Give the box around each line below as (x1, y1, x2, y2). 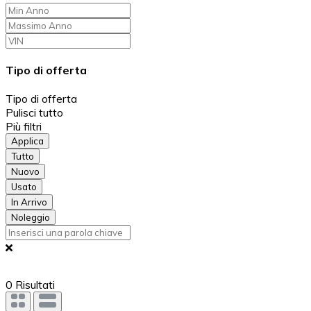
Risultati (12, 278, 55, 292)
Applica (11, 135, 44, 147)
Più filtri (6, 119, 42, 134)
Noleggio (11, 212, 50, 224)
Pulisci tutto (6, 106, 63, 120)
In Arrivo (11, 196, 47, 208)
